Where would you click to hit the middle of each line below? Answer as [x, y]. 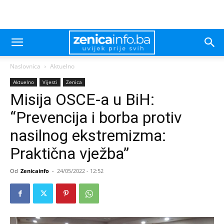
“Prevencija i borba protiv [96, 117]
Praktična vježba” [69, 153]
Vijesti [50, 82]
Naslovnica [25, 66]
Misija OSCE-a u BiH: [82, 99]
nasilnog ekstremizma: [88, 135]
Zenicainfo [35, 171]
